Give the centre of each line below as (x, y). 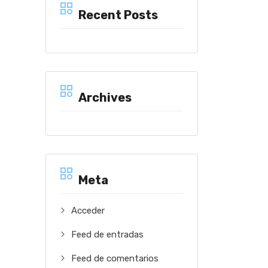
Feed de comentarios (115, 258)
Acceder (88, 211)
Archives (105, 98)
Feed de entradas (107, 234)
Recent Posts (118, 15)
